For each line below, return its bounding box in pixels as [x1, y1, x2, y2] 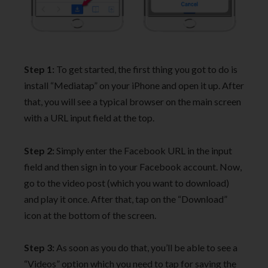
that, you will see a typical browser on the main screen [24, 96, 241, 108]
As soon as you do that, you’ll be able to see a [54, 242, 237, 254]
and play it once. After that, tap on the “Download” [24, 193, 227, 205]
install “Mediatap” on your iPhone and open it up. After [24, 80, 244, 92]
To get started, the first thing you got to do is [54, 63, 237, 75]
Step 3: [24, 242, 54, 254]
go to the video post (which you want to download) [24, 176, 229, 188]
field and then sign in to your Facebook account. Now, [24, 160, 242, 172]
